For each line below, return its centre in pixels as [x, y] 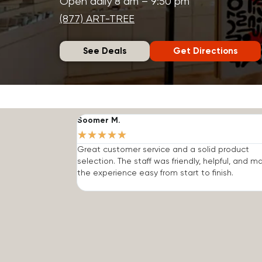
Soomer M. [99, 120]
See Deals [105, 51]
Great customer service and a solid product [163, 149]
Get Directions [205, 51]
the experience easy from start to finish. [156, 173]
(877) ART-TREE [97, 19]
